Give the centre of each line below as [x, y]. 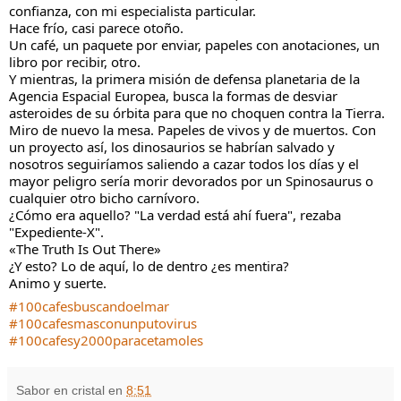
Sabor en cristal [60, 391]
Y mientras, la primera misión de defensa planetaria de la [184, 78]
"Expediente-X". [56, 231]
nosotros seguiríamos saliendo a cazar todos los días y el [184, 163]
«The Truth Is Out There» [85, 248]
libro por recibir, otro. [75, 61]
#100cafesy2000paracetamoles [106, 341]
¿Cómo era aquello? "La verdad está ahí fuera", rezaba [175, 214]
